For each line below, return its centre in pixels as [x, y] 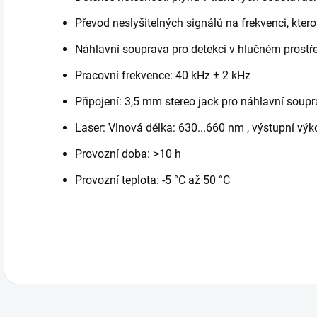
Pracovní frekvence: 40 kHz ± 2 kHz [163, 75]
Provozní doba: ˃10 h [128, 154]
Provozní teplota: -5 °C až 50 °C [152, 180]
